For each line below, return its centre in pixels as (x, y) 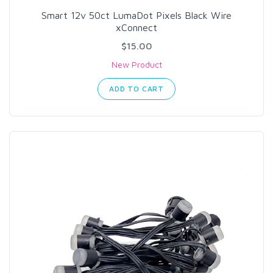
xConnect (136, 27)
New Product (136, 64)
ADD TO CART (136, 89)
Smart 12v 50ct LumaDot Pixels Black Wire (136, 15)
